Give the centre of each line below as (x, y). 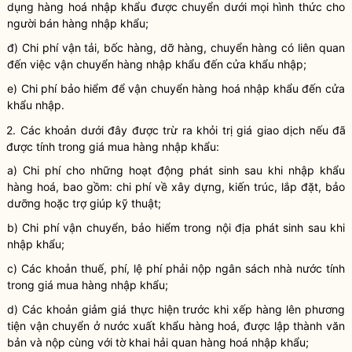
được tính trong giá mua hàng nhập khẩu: (113, 147)
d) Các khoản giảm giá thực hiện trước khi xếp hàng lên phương (176, 309)
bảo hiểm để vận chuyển (125, 88)
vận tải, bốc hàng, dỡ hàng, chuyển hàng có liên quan (202, 48)
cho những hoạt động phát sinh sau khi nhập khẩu (203, 170)
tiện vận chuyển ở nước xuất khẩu (98, 326)
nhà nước (298, 268)
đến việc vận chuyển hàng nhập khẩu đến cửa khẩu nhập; (157, 64)
